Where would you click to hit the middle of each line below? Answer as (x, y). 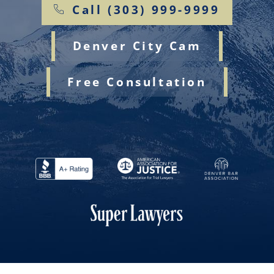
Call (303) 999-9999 (146, 10)
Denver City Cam (137, 46)
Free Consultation (137, 82)
